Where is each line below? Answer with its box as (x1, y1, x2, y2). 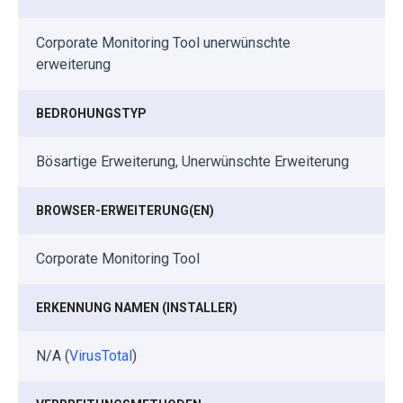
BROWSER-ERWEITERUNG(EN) (36, 202, 214, 218)
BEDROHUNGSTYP (36, 105, 147, 121)
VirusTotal (69, 346, 132, 364)
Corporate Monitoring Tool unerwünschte (36, 33, 291, 51)
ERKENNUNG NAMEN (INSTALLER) (36, 300, 237, 315)
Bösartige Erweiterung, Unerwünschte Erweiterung (36, 152, 349, 170)
